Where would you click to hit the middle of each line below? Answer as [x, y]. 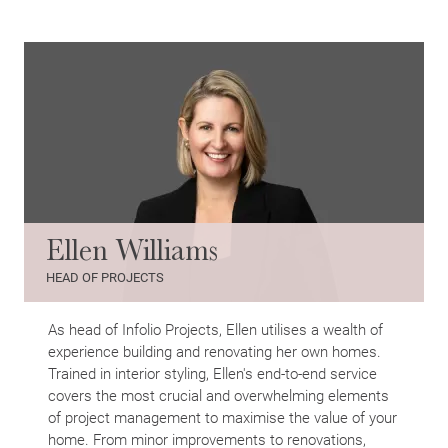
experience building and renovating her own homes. [214, 351]
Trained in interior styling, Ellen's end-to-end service [212, 373]
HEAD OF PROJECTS [105, 277]
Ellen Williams [132, 250]
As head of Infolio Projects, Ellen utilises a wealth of [215, 329]
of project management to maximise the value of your [222, 417]
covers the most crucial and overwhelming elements [218, 395]
